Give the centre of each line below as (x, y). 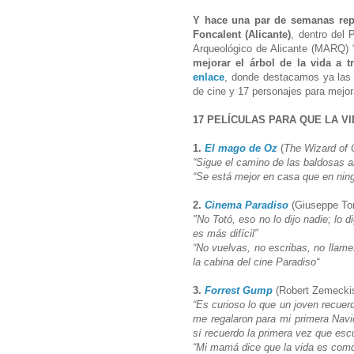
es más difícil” (225, 233)
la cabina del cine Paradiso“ (258, 262)
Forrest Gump (239, 290)
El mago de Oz (241, 148)
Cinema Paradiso (247, 205)
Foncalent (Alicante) (242, 34)
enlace (209, 77)
